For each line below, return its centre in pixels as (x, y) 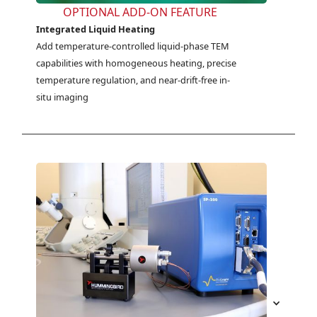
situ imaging (63, 97)
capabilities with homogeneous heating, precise (137, 63)
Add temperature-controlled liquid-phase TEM (133, 46)
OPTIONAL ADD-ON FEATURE (140, 12)
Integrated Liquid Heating (96, 29)
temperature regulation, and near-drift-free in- (133, 80)
